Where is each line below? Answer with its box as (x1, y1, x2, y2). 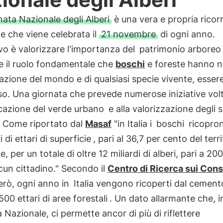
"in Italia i (111, 118, 154, 129)
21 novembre (101, 29, 156, 39)
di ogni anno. (157, 29, 215, 39)
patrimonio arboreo (139, 44, 221, 54)
